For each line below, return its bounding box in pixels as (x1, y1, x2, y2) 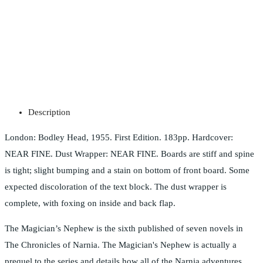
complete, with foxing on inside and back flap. (5, 198, 176, 208)
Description (28, 107, 70, 117)
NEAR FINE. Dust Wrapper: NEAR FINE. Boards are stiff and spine (5, 149, 254, 159)
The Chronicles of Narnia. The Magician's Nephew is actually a (5, 240, 237, 250)
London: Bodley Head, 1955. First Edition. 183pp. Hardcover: (5, 133, 233, 143)
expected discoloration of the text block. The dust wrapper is (5, 182, 227, 192)
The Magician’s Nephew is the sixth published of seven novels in (5, 224, 243, 234)
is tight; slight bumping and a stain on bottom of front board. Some (5, 166, 249, 176)
